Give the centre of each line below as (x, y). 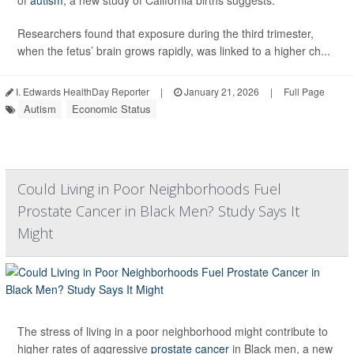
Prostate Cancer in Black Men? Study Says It (158, 211)
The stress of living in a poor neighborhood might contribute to (173, 331)
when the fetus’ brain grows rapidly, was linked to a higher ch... (174, 51)
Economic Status (111, 109)
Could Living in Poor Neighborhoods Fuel (149, 189)
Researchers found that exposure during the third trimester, (166, 34)
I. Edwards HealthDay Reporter (81, 92)
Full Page (304, 92)
